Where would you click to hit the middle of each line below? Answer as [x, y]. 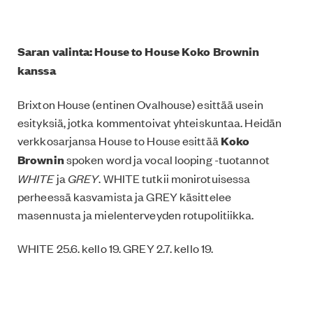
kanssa [37, 70]
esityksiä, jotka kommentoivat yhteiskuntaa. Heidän [150, 122]
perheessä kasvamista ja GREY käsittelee [124, 196]
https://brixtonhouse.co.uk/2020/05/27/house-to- [154, 300]
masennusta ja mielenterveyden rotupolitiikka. [136, 214]
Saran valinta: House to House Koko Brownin [139, 51]
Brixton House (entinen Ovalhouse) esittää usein [140, 104]
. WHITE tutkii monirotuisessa [175, 178]
